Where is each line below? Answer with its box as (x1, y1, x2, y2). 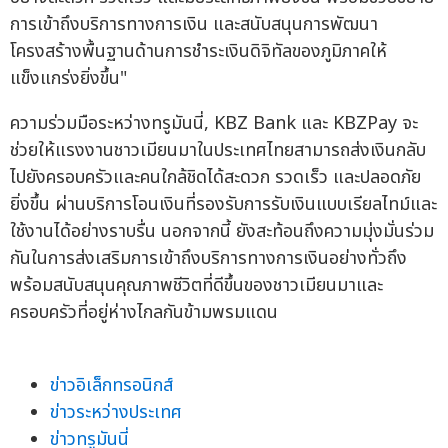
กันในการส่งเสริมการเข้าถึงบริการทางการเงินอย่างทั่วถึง (10, 244, 407, 272)
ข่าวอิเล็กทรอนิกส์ (50, 371, 173, 399)
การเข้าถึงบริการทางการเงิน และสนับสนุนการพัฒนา (10, 10, 378, 38)
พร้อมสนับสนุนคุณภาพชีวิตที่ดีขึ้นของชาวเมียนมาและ (10, 271, 383, 299)
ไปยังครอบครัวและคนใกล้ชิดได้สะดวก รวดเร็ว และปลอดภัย (10, 163, 421, 191)
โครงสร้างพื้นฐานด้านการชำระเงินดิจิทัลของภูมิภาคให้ (10, 37, 387, 65)
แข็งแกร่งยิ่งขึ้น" (10, 64, 127, 92)
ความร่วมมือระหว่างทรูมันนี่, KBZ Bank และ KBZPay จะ (10, 109, 418, 137)
